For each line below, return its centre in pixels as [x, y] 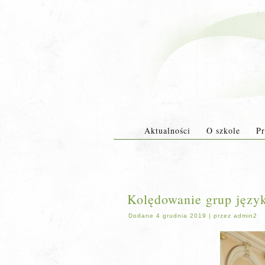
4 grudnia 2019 [181, 216]
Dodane [141, 216]
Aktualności [167, 130]
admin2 [245, 216]
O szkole [223, 130]
